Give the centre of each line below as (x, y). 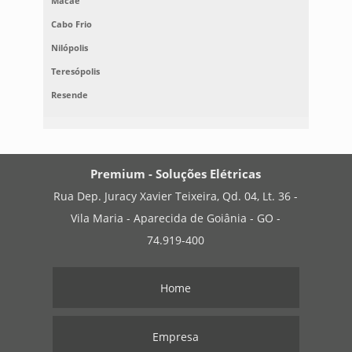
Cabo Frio (71, 24)
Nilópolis (69, 48)
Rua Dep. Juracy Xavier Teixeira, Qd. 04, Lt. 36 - (176, 196)
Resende (69, 95)
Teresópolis (75, 71)
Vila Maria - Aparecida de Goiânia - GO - (176, 218)
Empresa (176, 337)
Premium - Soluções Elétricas (176, 174)
